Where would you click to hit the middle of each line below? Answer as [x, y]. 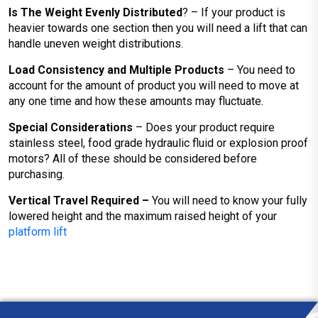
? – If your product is [234, 12]
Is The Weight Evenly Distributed [95, 12]
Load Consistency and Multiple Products [118, 70]
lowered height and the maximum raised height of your [143, 216]
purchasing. [37, 174]
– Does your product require [205, 127]
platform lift [38, 232]
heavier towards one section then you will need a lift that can [158, 28]
